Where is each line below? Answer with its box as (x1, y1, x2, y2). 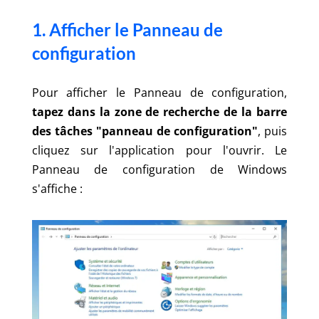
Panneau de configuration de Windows (31, 161, 288, 177)
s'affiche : (31, 180, 83, 197)
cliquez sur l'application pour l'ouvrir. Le (31, 142, 288, 158)
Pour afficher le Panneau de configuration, (31, 84, 288, 100)
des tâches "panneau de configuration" (31, 122, 258, 139)
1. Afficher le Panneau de (31, 19, 223, 40)
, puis (258, 122, 288, 139)
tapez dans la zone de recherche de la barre (31, 103, 288, 120)
